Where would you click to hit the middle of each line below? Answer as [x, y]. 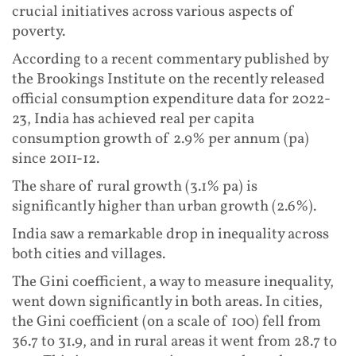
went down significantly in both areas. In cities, [167, 302]
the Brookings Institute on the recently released [168, 79]
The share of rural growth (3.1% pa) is [135, 186]
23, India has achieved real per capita [133, 119]
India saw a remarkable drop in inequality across [170, 234]
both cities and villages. [89, 254]
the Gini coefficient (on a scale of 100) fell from [166, 321]
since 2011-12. [56, 159]
